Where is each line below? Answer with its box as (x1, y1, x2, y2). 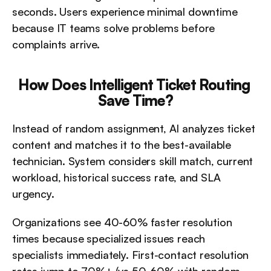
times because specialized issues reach (12, 232, 206, 245)
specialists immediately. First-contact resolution (12, 248, 249, 261)
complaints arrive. (12, 38, 100, 51)
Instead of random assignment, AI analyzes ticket (12, 122, 255, 135)
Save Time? (97, 91, 174, 109)
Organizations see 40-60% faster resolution (12, 215, 232, 229)
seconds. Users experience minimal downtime (12, 5, 238, 18)
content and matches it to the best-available (12, 138, 232, 151)
